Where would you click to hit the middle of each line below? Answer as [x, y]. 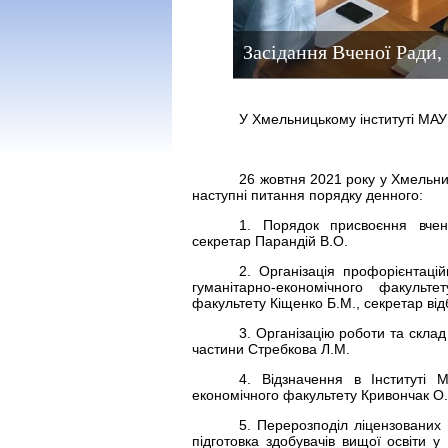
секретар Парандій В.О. [270, 241]
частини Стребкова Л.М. [271, 349]
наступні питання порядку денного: [307, 195]
